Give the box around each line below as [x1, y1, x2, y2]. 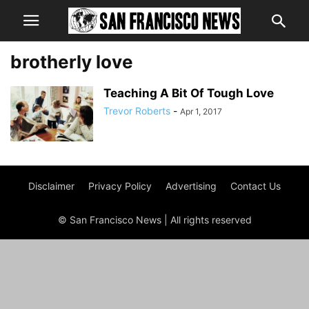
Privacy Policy [88, 180, 152, 192]
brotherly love [10, 51, 133, 72]
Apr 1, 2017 [180, 106, 222, 117]
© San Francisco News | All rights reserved [57, 214, 252, 226]
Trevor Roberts [103, 105, 170, 117]
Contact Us [230, 180, 281, 192]
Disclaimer [28, 180, 74, 192]
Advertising [166, 180, 217, 192]
